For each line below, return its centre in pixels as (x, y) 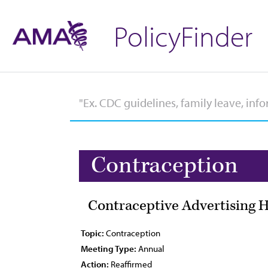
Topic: (92, 233)
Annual (150, 249)
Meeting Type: (109, 249)
